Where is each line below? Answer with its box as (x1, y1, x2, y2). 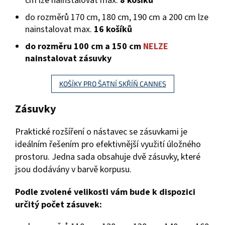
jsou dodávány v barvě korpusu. (15, 163, 134, 176)
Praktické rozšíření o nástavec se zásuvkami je (15, 126, 187, 139)
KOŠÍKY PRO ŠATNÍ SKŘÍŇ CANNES (59, 79, 166, 88)
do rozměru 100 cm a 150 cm (25, 40, 143, 53)
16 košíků (94, 23, 132, 36)
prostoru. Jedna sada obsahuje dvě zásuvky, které (15, 151, 200, 164)
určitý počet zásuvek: (15, 198, 102, 211)
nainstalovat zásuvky (25, 52, 111, 65)
